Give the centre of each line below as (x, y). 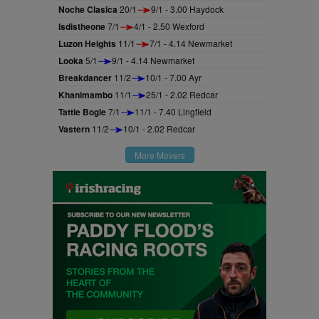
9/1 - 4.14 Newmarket (153, 60)
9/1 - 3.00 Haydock (187, 9)
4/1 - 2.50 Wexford (169, 26)
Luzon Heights (87, 43)
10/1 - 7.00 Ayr (173, 77)
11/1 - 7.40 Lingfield (173, 111)
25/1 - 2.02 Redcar (182, 94)
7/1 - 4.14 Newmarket (191, 43)
